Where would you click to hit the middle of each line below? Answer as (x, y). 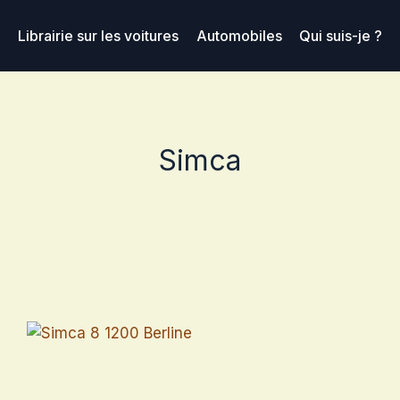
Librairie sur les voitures (99, 35)
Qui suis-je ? (340, 35)
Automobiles (239, 35)
